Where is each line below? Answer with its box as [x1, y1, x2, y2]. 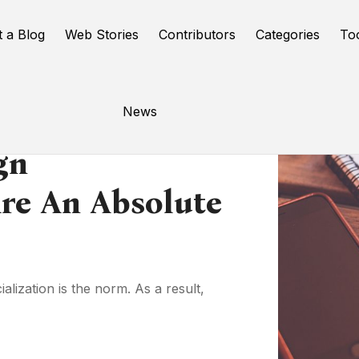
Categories [256, 26, 321, 42]
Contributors [159, 26, 236, 42]
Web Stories [65, 26, 139, 42]
